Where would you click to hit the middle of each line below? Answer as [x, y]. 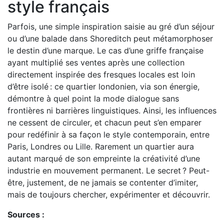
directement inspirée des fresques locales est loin [101, 74]
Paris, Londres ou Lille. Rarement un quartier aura [101, 146]
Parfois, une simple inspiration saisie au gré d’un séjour [111, 26]
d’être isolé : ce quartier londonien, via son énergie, [103, 86]
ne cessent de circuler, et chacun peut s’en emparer [104, 122]
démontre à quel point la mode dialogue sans [93, 98]
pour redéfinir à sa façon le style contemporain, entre [108, 134]
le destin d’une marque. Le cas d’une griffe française [105, 50]
